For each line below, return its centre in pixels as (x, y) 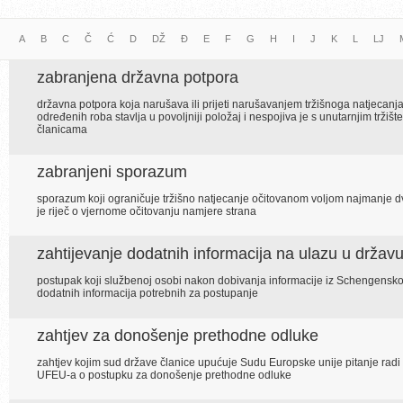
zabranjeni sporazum (112, 172)
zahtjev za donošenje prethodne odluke (178, 336)
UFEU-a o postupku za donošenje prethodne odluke (164, 375)
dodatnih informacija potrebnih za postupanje (148, 293)
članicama (62, 130)
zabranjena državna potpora (138, 77)
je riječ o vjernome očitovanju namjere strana (147, 211)
